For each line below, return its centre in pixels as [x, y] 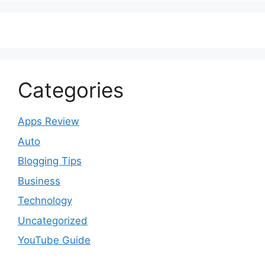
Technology [45, 201]
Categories [71, 90]
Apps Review [49, 122]
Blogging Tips [50, 161]
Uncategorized [53, 220]
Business [39, 181]
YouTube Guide [54, 240]
